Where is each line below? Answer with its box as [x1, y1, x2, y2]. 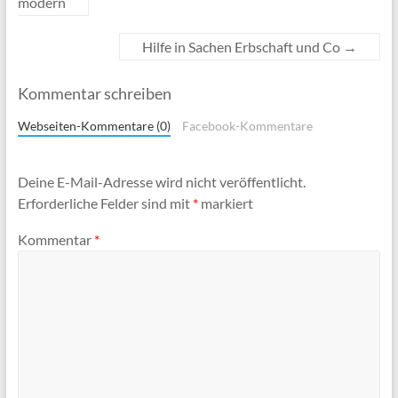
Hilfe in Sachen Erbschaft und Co [142, 38, 344, 56]
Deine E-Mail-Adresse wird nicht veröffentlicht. [17, 172, 306, 190]
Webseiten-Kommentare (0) [17, 119, 171, 134]
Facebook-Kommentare [182, 119, 314, 134]
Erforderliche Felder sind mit [17, 194, 193, 211]
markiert [197, 194, 253, 211]
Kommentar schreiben [17, 84, 171, 104]
